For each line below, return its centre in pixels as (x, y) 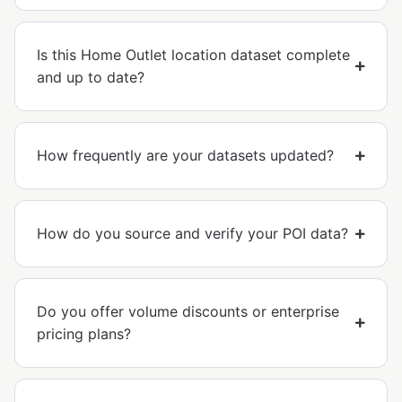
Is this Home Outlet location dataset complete (193, 55)
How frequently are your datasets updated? (185, 156)
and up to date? (91, 78)
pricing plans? (84, 334)
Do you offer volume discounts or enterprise (188, 312)
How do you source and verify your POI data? (192, 234)
